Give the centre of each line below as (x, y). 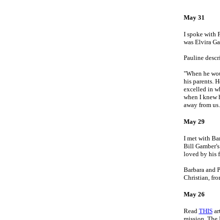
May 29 (194, 122)
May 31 (194, 17)
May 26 (194, 194)
